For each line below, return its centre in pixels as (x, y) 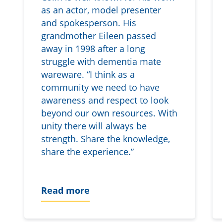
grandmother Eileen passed (98, 36)
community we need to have (100, 87)
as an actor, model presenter (101, 10)
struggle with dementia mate (101, 62)
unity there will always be (94, 126)
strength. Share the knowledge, (105, 139)
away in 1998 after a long (93, 49)
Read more (65, 190)
